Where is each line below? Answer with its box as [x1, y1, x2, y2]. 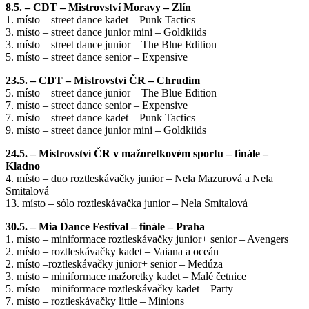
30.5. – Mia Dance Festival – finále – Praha [6, 221, 205, 233]
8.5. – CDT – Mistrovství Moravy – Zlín [6, 1, 191, 14]
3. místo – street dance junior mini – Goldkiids [6, 26, 206, 39]
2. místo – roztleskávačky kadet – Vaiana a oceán [6, 246, 219, 258]
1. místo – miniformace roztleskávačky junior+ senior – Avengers [6, 233, 288, 246]
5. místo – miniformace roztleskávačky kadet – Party [6, 283, 233, 295]
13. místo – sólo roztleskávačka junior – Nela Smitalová [6, 197, 248, 210]
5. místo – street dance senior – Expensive [6, 51, 188, 63]
